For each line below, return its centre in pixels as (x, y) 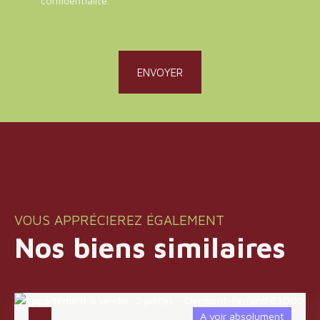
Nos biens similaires (150, 247)
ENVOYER (160, 72)
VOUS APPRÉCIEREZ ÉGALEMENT (119, 220)
